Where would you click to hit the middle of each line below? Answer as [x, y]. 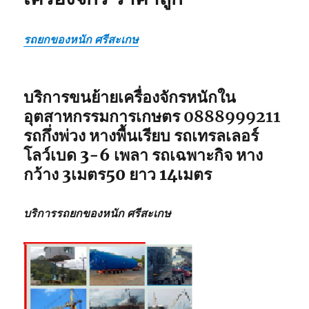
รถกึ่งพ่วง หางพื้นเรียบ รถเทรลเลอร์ [141, 135]
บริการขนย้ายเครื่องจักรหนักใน [130, 97]
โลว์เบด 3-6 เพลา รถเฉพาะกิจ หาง [143, 154]
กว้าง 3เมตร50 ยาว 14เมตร [118, 174]
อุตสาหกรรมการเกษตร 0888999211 [152, 116]
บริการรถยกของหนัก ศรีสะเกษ [98, 213]
